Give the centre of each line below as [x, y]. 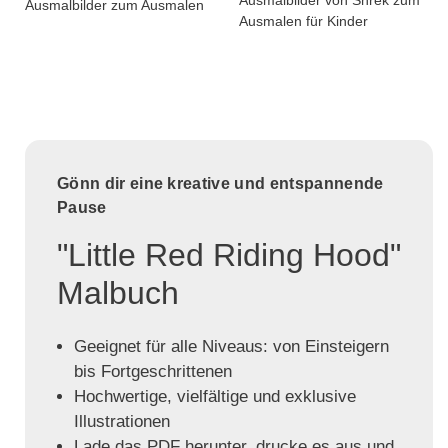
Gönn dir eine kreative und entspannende [220, 183]
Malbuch [118, 292]
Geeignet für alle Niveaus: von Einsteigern [231, 346]
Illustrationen [121, 421]
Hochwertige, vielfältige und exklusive [214, 396]
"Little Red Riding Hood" [229, 254]
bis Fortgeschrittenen [152, 371]
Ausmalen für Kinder [303, 20]
